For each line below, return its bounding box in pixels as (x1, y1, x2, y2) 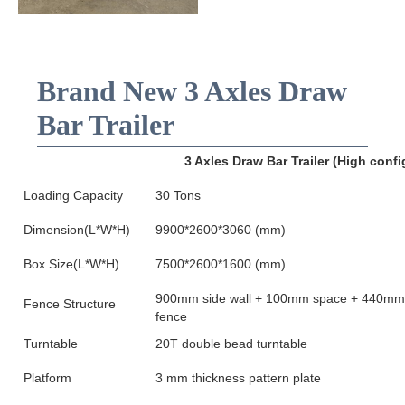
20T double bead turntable (155, 335, 307, 351)
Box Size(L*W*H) (24, 256, 119, 271)
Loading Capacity (24, 187, 123, 202)
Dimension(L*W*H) (24, 221, 130, 237)
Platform (24, 370, 71, 385)
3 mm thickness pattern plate (155, 370, 321, 385)
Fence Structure (24, 296, 116, 311)
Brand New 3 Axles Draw (37, 74, 347, 108)
